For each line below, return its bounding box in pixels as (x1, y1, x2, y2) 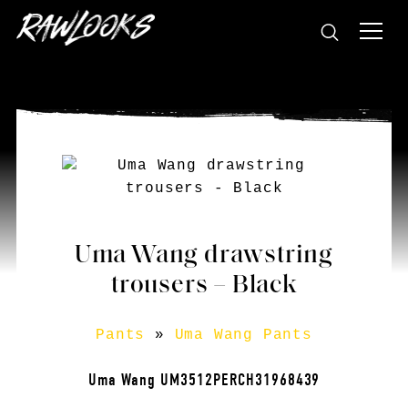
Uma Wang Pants (174, 327, 312, 343)
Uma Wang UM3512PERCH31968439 (87, 370, 321, 390)
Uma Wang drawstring (74, 243, 334, 269)
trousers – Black (111, 273, 297, 299)
